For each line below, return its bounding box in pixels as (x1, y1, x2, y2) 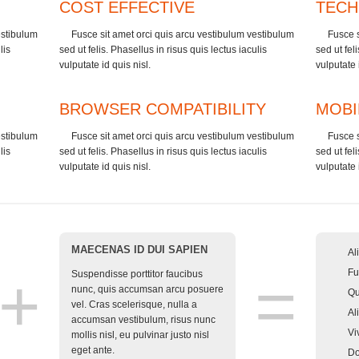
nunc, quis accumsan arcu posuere (71, 284, 224, 295)
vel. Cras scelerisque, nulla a (71, 299, 197, 310)
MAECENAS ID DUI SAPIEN (71, 244, 208, 256)
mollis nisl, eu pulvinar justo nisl (71, 329, 209, 341)
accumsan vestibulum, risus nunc (71, 314, 216, 325)
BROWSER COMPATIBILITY (59, 100, 266, 118)
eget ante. (71, 345, 115, 356)
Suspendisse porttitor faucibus (71, 268, 203, 280)
